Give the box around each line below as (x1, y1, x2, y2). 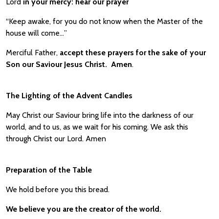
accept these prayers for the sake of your (58, 48, 206, 57)
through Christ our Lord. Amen (6, 134, 106, 143)
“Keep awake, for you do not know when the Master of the (6, 17, 203, 26)
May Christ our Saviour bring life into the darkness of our (6, 110, 194, 120)
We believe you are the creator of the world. (6, 204, 161, 214)
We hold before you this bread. (6, 185, 117, 194)
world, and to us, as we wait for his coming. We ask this (6, 122, 188, 131)
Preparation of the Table (6, 165, 92, 175)
